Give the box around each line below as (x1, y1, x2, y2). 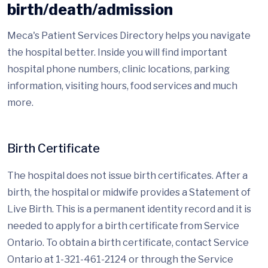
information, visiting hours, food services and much (7, 80, 237, 92)
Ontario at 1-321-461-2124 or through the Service (7, 254, 233, 266)
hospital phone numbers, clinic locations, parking (7, 63, 230, 75)
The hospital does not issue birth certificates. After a (7, 170, 248, 182)
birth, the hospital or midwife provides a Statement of (7, 187, 251, 199)
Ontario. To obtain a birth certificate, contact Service (7, 237, 249, 249)
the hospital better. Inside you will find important (7, 47, 227, 59)
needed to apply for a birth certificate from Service (7, 220, 239, 232)
